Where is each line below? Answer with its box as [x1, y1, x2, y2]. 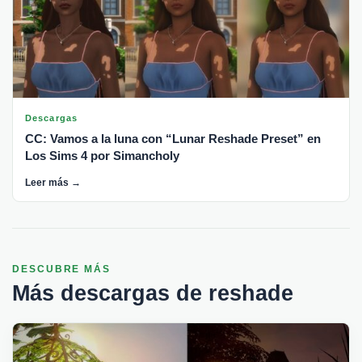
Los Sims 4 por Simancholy [25, 148, 179, 162]
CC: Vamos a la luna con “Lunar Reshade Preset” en [25, 131, 321, 145]
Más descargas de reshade [12, 280, 293, 305]
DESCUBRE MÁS [12, 263, 112, 275]
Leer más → [25, 176, 81, 188]
